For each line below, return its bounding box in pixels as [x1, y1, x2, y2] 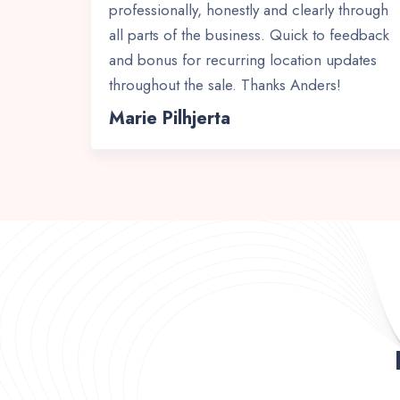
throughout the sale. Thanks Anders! [109, 74, 341, 96]
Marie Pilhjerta [109, 105, 230, 131]
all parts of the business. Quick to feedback [109, 24, 389, 46]
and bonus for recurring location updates [109, 49, 377, 71]
